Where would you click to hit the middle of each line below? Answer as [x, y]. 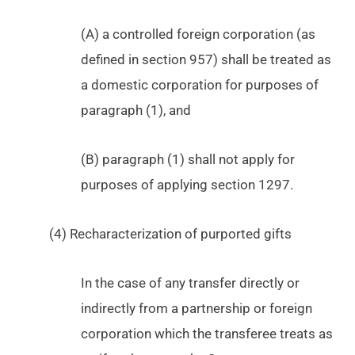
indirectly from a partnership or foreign [197, 309]
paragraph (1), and [136, 111]
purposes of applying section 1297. [187, 185]
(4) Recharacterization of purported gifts [171, 234]
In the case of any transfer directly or [191, 283]
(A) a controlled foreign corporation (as [198, 34]
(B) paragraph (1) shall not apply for [188, 160]
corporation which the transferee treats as [207, 334]
